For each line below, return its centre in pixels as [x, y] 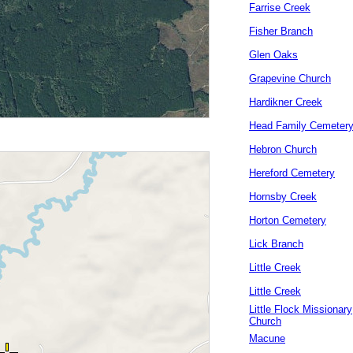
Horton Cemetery [288, 220]
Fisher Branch [281, 31]
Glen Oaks [273, 55]
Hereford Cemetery [292, 173]
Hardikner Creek [286, 102]
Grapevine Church [290, 78]
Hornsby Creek [283, 197]
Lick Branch [276, 244]
